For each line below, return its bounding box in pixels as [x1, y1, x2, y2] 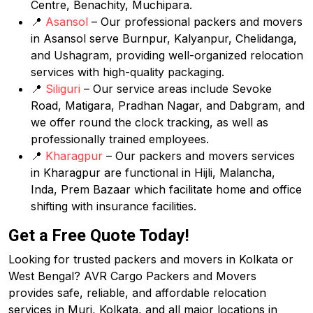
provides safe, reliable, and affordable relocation [8, 286, 266, 300]
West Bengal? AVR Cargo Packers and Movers [8, 269, 256, 283]
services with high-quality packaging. [31, 65, 224, 79]
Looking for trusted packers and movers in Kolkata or [8, 252, 293, 266]
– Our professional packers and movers [88, 15, 303, 29]
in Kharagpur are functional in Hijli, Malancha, [31, 166, 275, 180]
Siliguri [45, 82, 80, 96]
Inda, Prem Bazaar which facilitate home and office [31, 182, 302, 196]
